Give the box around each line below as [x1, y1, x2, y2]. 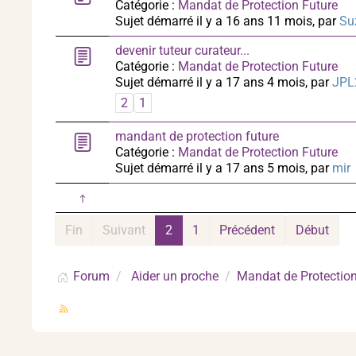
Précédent [219, 222, 275, 238]
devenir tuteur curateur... [115, 43, 250, 58]
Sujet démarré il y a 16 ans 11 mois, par [115, 14, 339, 29]
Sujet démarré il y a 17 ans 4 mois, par [115, 75, 332, 90]
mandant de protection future [115, 129, 279, 144]
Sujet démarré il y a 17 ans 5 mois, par [115, 161, 332, 176]
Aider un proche [131, 269, 219, 284]
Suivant [103, 222, 145, 238]
